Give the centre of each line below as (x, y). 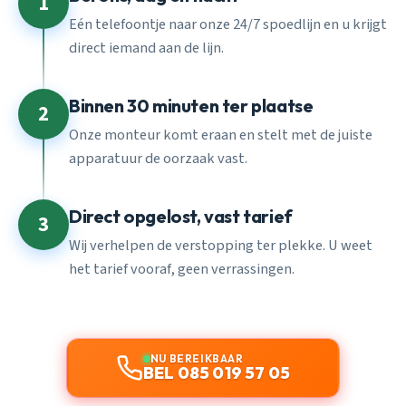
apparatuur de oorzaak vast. (158, 159)
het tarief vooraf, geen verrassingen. (182, 270)
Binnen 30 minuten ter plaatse (191, 105)
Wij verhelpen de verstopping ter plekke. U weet (221, 246)
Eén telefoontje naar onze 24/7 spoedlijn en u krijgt (228, 25)
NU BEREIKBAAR (197, 359)
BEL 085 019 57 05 (217, 373)
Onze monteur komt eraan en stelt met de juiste (221, 135)
